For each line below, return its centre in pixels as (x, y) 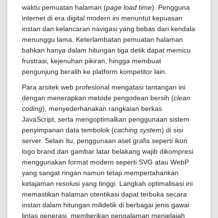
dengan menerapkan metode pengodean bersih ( (98, 98)
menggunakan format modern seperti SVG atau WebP (105, 162)
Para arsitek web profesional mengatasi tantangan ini (104, 87)
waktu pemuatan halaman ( (64, 7)
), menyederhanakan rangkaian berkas (102, 109)
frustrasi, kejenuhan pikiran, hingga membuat (91, 61)
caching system (138, 130)
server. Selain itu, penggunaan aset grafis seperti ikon (105, 141)
